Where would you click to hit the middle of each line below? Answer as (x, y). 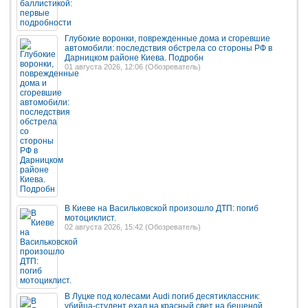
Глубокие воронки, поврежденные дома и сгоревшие (167, 38)
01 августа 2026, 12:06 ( (106, 66)
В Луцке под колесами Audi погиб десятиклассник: (162, 296)
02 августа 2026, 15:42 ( (106, 227)
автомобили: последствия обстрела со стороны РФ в (168, 48)
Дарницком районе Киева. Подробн (134, 57)
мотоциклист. (90, 218)
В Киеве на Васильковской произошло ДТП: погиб (162, 208)
